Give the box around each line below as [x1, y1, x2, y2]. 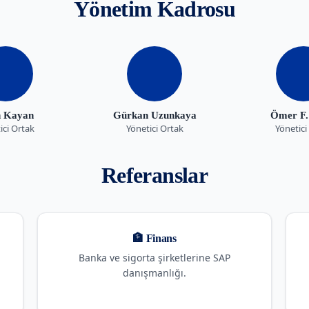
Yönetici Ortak [126, 121, 183, 134]
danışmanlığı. [123, 266, 186, 279]
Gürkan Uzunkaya [112, 109, 197, 121]
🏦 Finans [132, 232, 177, 244]
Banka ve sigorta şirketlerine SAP [79, 250, 230, 264]
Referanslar [101, 162, 208, 188]
